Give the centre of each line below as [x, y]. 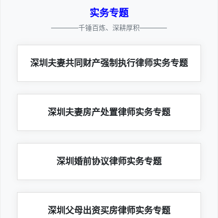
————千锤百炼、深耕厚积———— [109, 27]
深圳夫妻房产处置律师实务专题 [109, 112]
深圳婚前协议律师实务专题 [109, 161]
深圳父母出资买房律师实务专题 [109, 210]
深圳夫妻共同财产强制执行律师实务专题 [109, 63]
